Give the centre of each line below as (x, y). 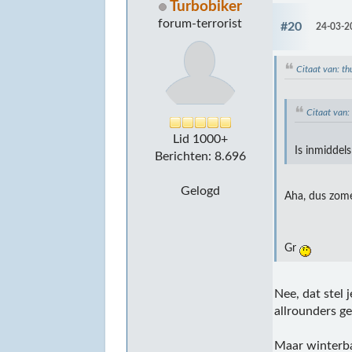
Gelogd (200, 191)
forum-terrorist (200, 23)
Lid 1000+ (200, 139)
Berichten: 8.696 (200, 156)
